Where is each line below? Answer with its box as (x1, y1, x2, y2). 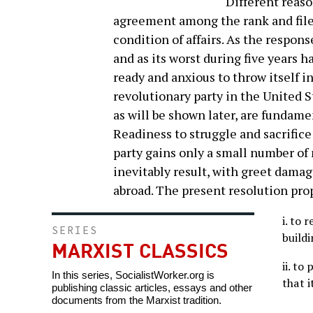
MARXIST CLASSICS (52, 235, 228, 264)
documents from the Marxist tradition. (52, 294, 221, 307)
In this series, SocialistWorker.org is (52, 269, 214, 282)
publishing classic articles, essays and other (52, 282, 252, 294)
